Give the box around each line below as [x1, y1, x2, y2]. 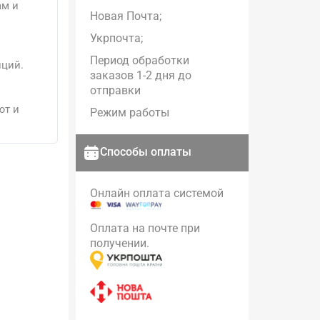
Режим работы [90, 106, 170, 119]
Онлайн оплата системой [90, 186, 224, 200]
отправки [90, 84, 141, 97]
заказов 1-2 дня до [90, 69, 192, 82]
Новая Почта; [90, 9, 162, 23]
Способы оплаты [100, 145, 192, 159]
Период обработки [90, 54, 190, 67]
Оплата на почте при [90, 221, 201, 235]
